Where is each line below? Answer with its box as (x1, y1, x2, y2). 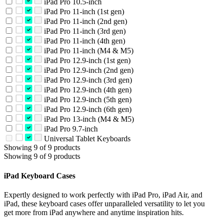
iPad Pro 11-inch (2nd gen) (42, 17, 127, 26)
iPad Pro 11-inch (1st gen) (42, 7, 124, 16)
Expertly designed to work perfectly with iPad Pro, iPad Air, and (4, 190, 202, 199)
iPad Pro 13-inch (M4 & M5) (42, 115, 134, 124)
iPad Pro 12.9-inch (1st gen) (42, 56, 131, 65)
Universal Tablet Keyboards (42, 134, 131, 143)
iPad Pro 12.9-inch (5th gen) (42, 95, 131, 104)
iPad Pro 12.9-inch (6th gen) (42, 105, 131, 114)
